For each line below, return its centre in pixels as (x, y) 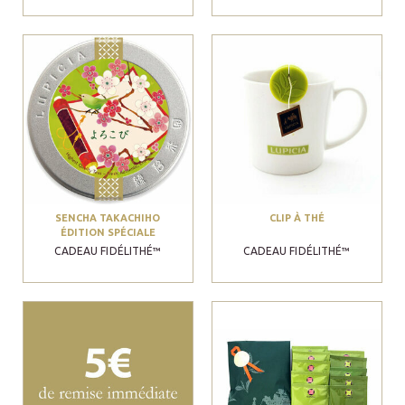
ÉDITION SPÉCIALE (108, 232)
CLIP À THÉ (297, 217)
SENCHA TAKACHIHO (108, 217)
